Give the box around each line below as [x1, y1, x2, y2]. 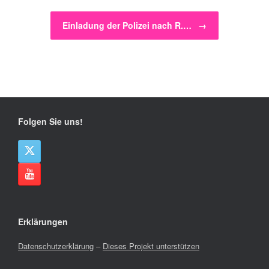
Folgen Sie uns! [18, 115, 83, 128]
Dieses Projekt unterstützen [103, 240, 199, 252]
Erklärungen [18, 216, 68, 228]
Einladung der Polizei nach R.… [62, 19, 194, 32]
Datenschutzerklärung [18, 240, 94, 252]
